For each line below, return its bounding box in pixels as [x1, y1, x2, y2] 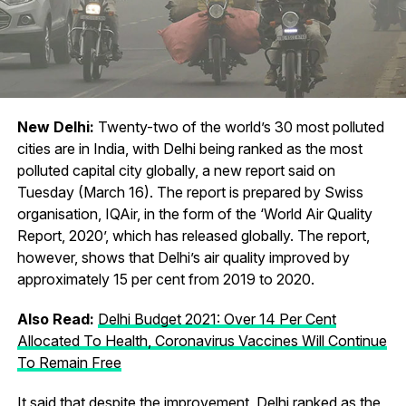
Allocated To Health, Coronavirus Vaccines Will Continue [16, 331, 387, 350]
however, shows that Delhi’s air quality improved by [16, 247, 350, 266]
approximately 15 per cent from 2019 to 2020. [16, 269, 314, 288]
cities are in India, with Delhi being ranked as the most [16, 139, 362, 158]
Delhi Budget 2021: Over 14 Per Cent [97, 309, 336, 328]
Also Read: [16, 309, 98, 328]
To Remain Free [16, 353, 121, 372]
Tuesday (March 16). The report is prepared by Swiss [16, 182, 363, 201]
